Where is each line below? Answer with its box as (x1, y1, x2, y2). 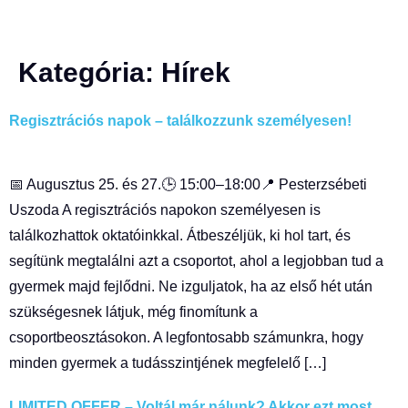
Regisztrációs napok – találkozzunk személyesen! (9, 113, 352, 128)
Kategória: (18, 57, 161, 87)
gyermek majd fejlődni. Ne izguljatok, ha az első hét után (9, 279, 372, 294)
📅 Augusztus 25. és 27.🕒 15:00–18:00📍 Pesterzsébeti (9, 177, 367, 192)
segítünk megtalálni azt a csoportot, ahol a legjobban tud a (9, 253, 383, 269)
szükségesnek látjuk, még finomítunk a (9, 304, 258, 320)
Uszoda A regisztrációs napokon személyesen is (9, 202, 321, 218)
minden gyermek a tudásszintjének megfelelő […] (9, 355, 326, 371)
